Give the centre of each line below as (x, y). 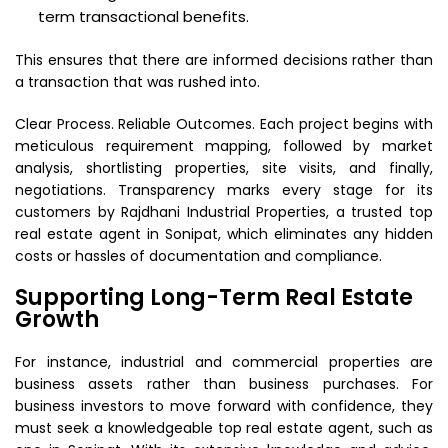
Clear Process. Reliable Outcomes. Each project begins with (224, 124)
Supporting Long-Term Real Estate (214, 297)
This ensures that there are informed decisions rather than (224, 60)
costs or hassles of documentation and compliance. (198, 256)
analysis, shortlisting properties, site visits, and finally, (224, 168)
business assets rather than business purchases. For (224, 384)
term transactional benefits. (143, 16)
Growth (57, 319)
